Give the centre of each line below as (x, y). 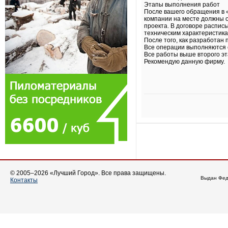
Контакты (24, 180)
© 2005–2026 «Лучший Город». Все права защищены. (88, 173)
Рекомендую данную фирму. (184, 62)
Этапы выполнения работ (182, 5)
